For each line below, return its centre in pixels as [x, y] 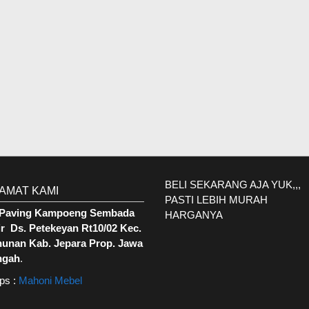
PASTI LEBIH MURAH [216, 200]
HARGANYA [194, 215]
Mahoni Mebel [50, 280]
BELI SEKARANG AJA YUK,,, [233, 185]
